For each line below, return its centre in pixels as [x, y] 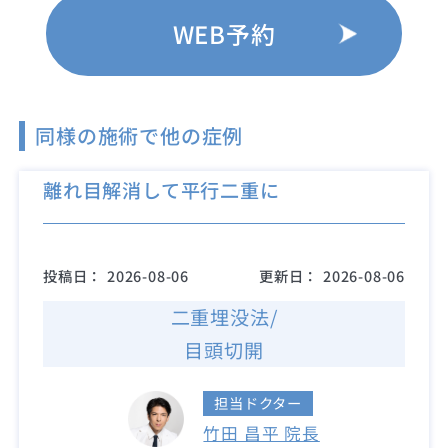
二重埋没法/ [224, 317]
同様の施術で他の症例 [139, 135]
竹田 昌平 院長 [261, 432]
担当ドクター [258, 403]
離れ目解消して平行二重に [161, 189]
